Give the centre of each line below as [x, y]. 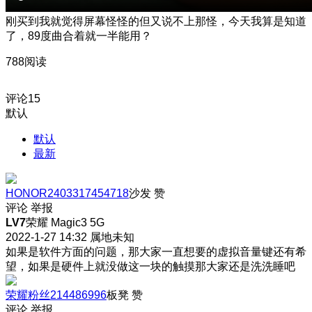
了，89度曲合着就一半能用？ [79, 36]
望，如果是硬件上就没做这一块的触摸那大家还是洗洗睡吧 [150, 266]
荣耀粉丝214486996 [56, 295]
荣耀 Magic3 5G [65, 222]
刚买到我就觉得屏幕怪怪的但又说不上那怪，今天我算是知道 [156, 21]
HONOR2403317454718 [67, 193]
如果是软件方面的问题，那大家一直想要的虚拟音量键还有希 [156, 251]
